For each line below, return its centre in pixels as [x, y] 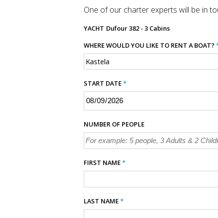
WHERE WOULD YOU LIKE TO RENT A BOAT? [150, 45]
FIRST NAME [103, 163]
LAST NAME [102, 201]
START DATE [103, 83]
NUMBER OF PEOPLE [114, 124]
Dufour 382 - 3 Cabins [138, 28]
